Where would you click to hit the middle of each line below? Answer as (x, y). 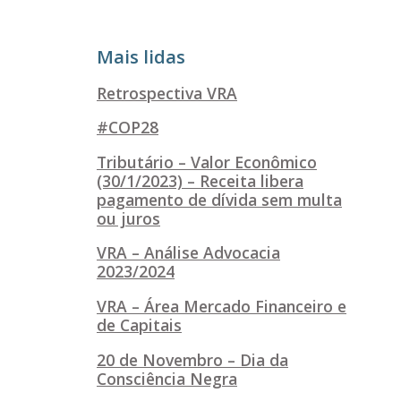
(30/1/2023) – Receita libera (200, 180)
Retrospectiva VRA (167, 93)
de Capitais (139, 324)
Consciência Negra (167, 378)
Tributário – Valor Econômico (207, 162)
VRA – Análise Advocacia (188, 253)
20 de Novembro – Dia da (192, 359)
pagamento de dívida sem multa (219, 199)
